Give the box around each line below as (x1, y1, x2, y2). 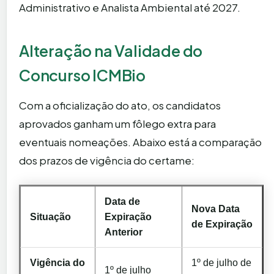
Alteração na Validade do (19, 40, 203, 61)
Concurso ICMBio (19, 65, 146, 85)
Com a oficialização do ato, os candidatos (19, 98, 221, 112)
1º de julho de (191, 257, 251, 268)
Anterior (105, 226, 143, 237)
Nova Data (191, 203, 240, 214)
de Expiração (191, 218, 253, 229)
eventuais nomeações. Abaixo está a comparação (19, 135, 262, 149)
